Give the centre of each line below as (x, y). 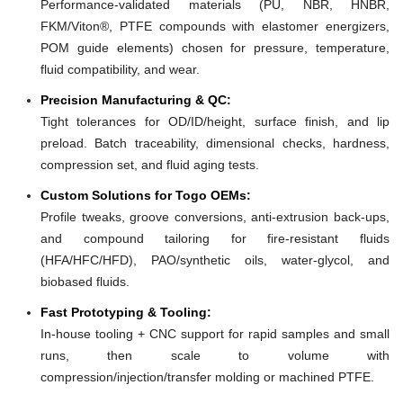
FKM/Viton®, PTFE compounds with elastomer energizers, (215, 26)
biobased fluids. (85, 281)
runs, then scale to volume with (215, 355)
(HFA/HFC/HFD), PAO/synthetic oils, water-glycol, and (215, 260)
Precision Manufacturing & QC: (136, 99)
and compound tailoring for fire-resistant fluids (215, 238)
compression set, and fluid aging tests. (150, 164)
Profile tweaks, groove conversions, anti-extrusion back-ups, (215, 216)
